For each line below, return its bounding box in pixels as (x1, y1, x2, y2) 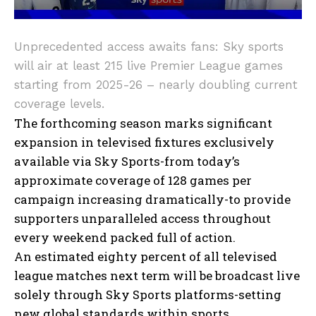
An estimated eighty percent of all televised (14, 248, 277, 265)
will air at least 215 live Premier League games (14, 58, 283, 73)
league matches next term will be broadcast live (14, 267, 300, 284)
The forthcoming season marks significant (14, 114, 272, 131)
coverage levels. (14, 96, 104, 111)
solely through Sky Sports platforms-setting (14, 286, 281, 303)
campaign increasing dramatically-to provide (14, 190, 291, 207)
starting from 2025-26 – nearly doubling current (14, 77, 298, 92)
